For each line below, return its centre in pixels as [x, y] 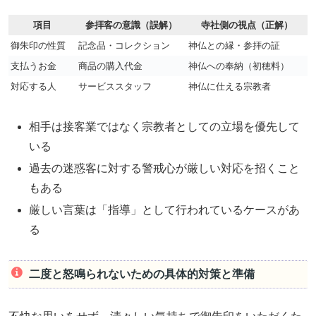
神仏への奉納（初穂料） [239, 66]
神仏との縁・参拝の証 [234, 45]
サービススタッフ [115, 86]
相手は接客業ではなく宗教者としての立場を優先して [165, 126]
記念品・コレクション [124, 45]
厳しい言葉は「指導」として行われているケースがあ [165, 210]
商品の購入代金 [110, 66]
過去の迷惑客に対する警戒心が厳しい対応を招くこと [165, 168]
